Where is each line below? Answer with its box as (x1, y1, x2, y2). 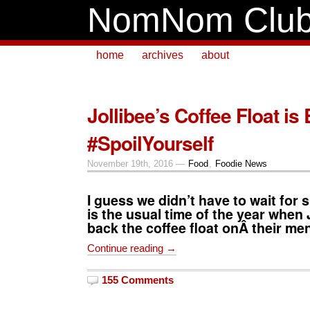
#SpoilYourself (87, 129, 213, 157)
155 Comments (102, 273, 174, 286)
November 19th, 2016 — (87, 158, 188, 169)
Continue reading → (87, 241, 176, 254)
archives (142, 49, 183, 61)
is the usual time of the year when (87, 203, 307, 224)
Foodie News (215, 158, 267, 169)
